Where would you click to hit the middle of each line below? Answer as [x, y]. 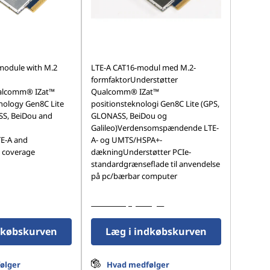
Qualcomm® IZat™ [125, 92]
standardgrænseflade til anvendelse [156, 164]
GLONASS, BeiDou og [129, 116]
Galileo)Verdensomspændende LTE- [155, 128]
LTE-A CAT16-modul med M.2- [144, 67]
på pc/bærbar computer [134, 176]
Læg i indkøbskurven [156, 231]
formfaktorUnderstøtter [135, 80]
